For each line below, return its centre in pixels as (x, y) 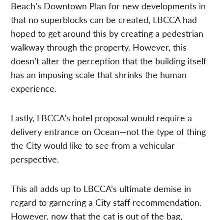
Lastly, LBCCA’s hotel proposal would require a (102, 117)
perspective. (35, 159)
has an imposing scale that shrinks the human (99, 74)
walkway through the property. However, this (99, 47)
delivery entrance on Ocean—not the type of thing (109, 131)
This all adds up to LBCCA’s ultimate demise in (101, 188)
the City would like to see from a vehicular (93, 145)
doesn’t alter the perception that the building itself (109, 60)
